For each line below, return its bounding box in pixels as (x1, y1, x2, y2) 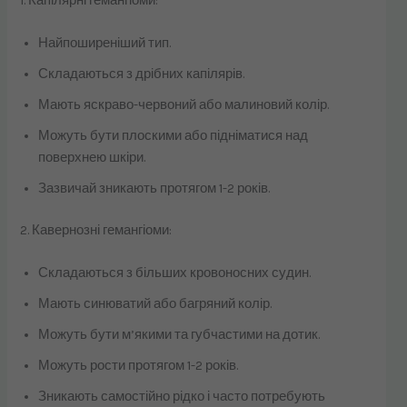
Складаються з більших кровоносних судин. (38, 265, 312, 282)
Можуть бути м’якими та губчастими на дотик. (38, 327, 321, 343)
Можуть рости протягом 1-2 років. (38, 358, 239, 374)
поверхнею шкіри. (38, 149, 146, 165)
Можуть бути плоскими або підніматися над (38, 127, 309, 144)
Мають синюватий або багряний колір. (38, 296, 273, 313)
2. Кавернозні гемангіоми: (20, 222, 173, 238)
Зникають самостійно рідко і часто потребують (38, 389, 326, 405)
